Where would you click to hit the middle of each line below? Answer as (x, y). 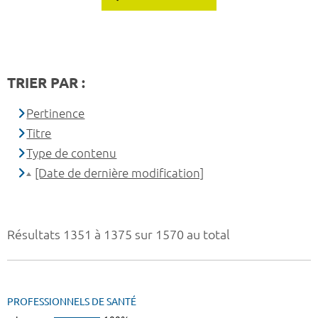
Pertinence (56, 114)
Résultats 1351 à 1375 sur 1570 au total (119, 235)
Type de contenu (72, 153)
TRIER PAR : (46, 83)
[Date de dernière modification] (120, 173)
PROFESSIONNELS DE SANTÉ (72, 302)
